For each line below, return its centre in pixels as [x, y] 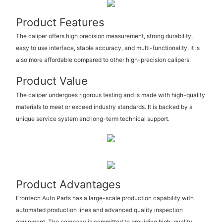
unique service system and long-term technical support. [92, 118]
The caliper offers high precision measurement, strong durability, [104, 36]
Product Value [52, 81]
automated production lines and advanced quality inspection [99, 210]
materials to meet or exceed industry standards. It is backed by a [104, 107]
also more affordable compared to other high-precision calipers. [103, 60]
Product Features [60, 22]
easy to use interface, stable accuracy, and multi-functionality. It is [108, 48]
